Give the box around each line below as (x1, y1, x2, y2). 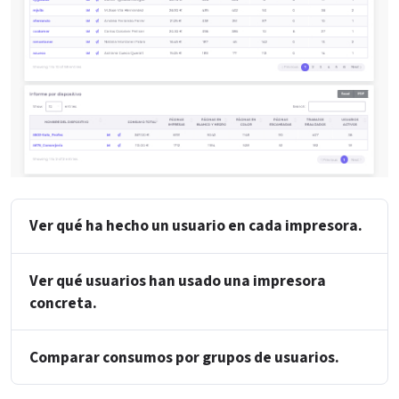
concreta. (29, 291, 97, 314)
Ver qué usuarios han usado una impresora (29, 269, 326, 292)
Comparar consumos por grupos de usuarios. (29, 346, 339, 369)
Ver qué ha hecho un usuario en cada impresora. (29, 215, 362, 238)
